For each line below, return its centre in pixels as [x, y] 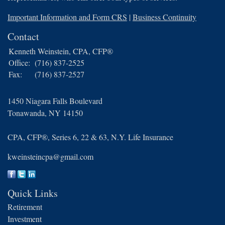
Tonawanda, [27, 113]
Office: [21, 63]
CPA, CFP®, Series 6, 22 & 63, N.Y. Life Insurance [90, 137]
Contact [23, 37]
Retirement [25, 207]
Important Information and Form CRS [67, 17]
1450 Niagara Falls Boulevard [55, 101]
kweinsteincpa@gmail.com [50, 157]
